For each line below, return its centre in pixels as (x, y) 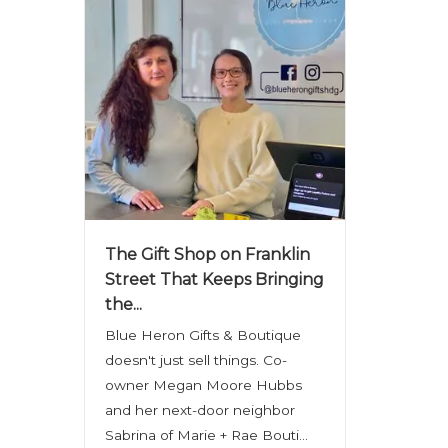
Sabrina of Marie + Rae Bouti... (206, 435)
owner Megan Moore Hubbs (203, 385)
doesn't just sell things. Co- (195, 360)
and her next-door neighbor (199, 410)
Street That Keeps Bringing (214, 279)
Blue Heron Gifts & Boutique (202, 335)
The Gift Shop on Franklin (207, 254)
